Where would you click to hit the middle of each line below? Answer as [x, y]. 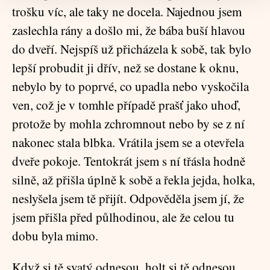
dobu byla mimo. [55, 236]
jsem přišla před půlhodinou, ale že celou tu [123, 217]
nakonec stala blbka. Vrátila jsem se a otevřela [128, 142]
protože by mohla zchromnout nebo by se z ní [128, 124]
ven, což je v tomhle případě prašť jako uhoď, [126, 105]
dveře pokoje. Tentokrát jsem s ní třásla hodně [129, 161]
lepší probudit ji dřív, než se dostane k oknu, [125, 67]
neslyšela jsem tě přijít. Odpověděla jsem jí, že [128, 198]
